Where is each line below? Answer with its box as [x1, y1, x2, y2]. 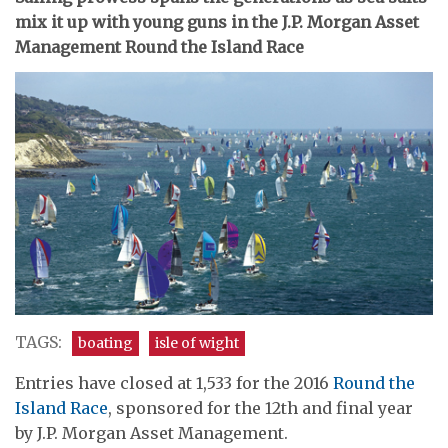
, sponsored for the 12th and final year [108, 398, 413, 419]
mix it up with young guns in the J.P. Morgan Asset [15, 11, 419, 32]
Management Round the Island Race [15, 36, 304, 57]
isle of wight [155, 334, 239, 353]
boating [78, 334, 133, 353]
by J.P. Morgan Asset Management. [15, 423, 288, 444]
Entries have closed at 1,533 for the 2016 [15, 373, 333, 394]
